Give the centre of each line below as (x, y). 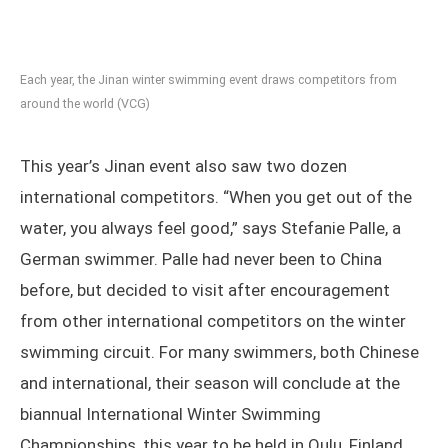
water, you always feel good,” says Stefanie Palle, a (210, 228)
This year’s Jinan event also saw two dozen (183, 166)
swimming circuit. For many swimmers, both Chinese (219, 352)
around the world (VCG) (85, 104)
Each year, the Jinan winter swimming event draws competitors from (208, 80)
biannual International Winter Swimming (170, 414)
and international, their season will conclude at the (210, 383)
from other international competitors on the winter (213, 321)
